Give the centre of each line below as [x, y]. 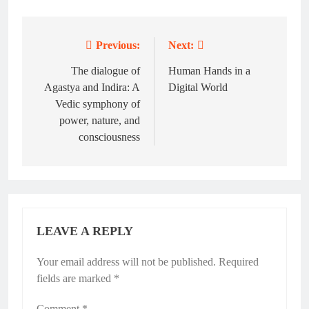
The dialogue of [106, 70]
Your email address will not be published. [126, 261]
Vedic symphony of [98, 103]
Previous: [118, 45]
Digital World [198, 87]
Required [239, 261]
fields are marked [75, 278]
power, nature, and [100, 120]
